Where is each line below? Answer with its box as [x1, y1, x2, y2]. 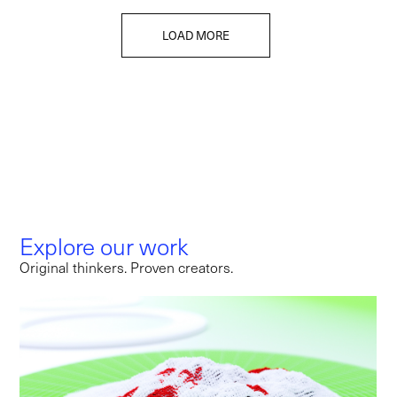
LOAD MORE [162, 27, 230, 43]
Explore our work [19, 230, 189, 261]
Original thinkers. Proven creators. [19, 257, 234, 276]
